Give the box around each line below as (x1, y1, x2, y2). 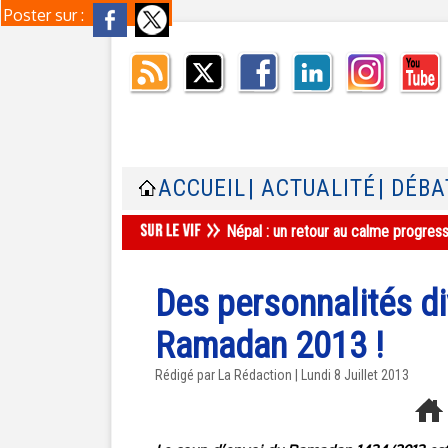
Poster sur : (4, 5, 88, 25)
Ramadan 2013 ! (155, 325, 384, 367)
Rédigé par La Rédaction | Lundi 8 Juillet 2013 (155, 367, 409, 383)
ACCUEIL (158, 175, 246, 202)
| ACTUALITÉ (248, 175, 376, 202)
